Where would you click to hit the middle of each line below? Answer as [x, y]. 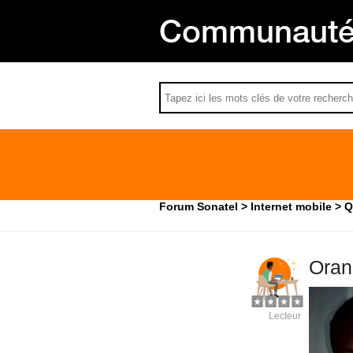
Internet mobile [291, 206]
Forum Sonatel [199, 206]
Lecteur [285, 316]
